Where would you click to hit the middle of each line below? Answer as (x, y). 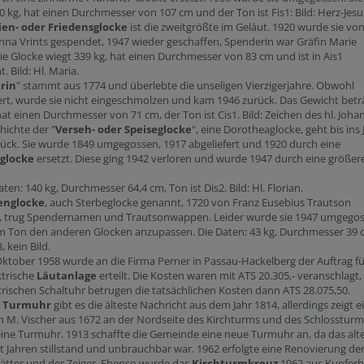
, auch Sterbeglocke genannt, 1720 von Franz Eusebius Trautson (198, 202)
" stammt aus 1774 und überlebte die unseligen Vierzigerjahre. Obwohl (185, 85)
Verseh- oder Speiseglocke (123, 129)
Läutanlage (67, 275)
